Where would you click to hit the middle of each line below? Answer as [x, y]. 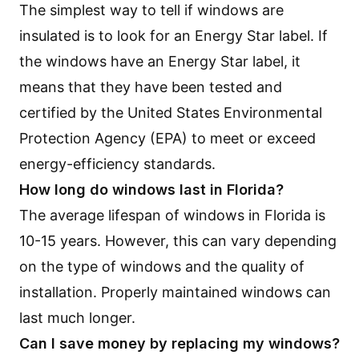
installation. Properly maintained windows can [175, 292]
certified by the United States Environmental [171, 113]
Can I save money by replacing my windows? [179, 343]
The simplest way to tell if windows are [151, 10]
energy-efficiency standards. [117, 164]
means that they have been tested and [151, 87]
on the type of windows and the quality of [162, 266]
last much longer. [77, 318]
